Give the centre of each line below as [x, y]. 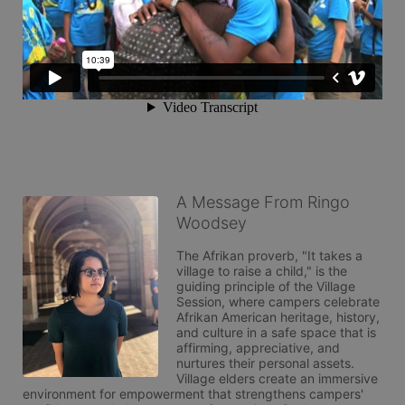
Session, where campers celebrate [278, 301]
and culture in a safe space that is [276, 332]
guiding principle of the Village [266, 286]
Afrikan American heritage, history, [278, 317]
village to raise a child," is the [262, 271]
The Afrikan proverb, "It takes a [269, 255]
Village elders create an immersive [277, 378]
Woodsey [212, 223]
